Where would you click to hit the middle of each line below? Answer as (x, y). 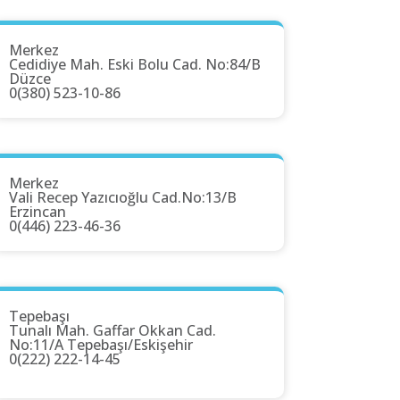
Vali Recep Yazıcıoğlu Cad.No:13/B (123, 198)
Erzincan (37, 212)
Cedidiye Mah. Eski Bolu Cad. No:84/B (135, 65)
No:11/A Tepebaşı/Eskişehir (101, 345)
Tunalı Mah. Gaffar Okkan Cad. (112, 331)
